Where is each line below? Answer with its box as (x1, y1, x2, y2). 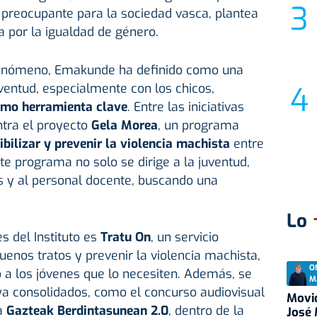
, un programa (157, 117, 239, 134)
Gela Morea (91, 117, 158, 134)
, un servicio (150, 229, 219, 246)
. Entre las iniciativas (127, 98, 244, 116)
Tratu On (100, 229, 151, 246)
